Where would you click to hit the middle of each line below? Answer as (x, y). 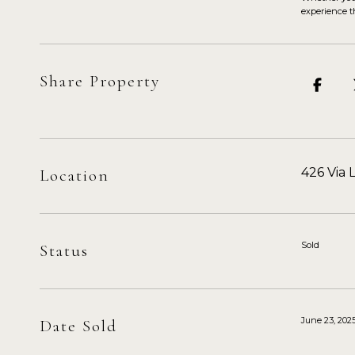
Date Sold (78, 326)
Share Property (100, 81)
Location (74, 176)
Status (64, 251)
